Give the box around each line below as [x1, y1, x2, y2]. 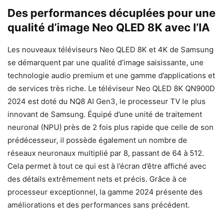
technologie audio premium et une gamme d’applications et [7, 71, 215, 80]
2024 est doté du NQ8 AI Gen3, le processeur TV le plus [7, 97, 206, 106]
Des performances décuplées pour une [7, 6, 216, 19]
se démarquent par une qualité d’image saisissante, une [7, 58, 204, 67]
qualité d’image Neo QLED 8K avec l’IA [7, 21, 210, 34]
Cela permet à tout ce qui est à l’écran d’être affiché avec [7, 161, 206, 171]
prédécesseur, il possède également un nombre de [7, 135, 187, 145]
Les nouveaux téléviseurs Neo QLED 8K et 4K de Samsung [7, 45, 214, 54]
